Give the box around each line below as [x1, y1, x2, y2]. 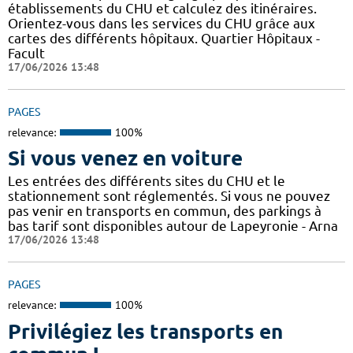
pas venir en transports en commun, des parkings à [8, 203, 321, 219]
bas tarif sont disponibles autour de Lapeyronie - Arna [8, 218, 338, 234]
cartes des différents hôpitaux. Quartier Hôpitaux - [8, 30, 320, 46]
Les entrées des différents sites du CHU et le [8, 173, 285, 189]
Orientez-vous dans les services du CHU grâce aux [8, 15, 315, 31]
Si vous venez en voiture [8, 147, 243, 170]
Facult [8, 45, 45, 61]
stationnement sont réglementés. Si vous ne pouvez [8, 188, 330, 204]
